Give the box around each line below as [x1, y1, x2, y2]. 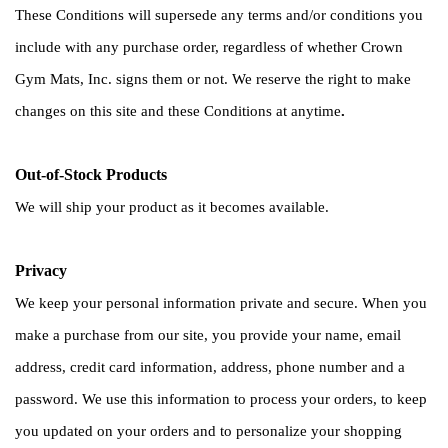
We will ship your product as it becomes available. [15, 198, 329, 215]
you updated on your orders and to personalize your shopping [15, 422, 402, 439]
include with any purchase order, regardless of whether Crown [15, 38, 403, 55]
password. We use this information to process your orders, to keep [15, 390, 427, 407]
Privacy [15, 261, 67, 279]
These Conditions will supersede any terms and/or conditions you [15, 6, 423, 23]
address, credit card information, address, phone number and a [15, 358, 405, 375]
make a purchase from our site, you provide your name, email [15, 326, 401, 343]
